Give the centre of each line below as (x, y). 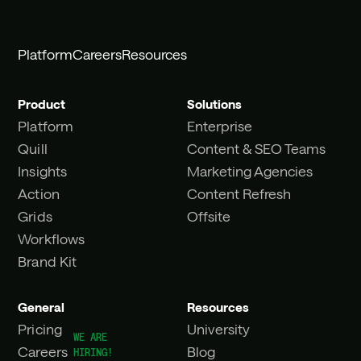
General (41, 307)
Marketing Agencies (250, 170)
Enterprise (220, 125)
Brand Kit (47, 261)
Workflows (51, 238)
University (218, 329)
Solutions (214, 104)
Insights (42, 170)
